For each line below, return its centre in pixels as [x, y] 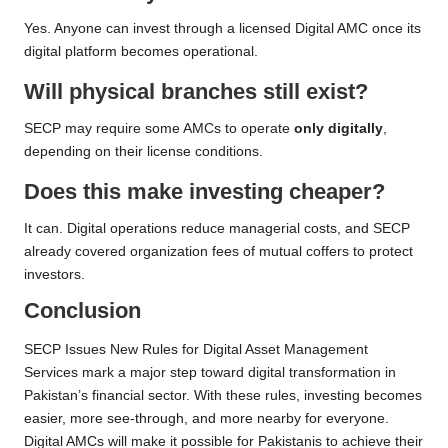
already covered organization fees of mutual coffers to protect [218, 252]
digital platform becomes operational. [141, 52]
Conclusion [82, 311]
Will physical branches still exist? [196, 92]
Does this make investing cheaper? [204, 192]
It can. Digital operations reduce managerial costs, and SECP [217, 229]
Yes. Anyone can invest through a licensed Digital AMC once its [222, 29]
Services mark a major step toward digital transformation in [210, 373]
